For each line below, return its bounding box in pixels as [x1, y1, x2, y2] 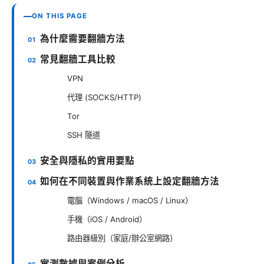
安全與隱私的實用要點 [40, 155, 135, 167]
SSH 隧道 [67, 130, 100, 140]
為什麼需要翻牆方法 [40, 33, 126, 45]
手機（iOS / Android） [67, 214, 147, 225]
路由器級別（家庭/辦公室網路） [67, 233, 177, 243]
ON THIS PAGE [32, 12, 88, 21]
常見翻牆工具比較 [40, 53, 116, 65]
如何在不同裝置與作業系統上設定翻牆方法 [40, 175, 220, 187]
